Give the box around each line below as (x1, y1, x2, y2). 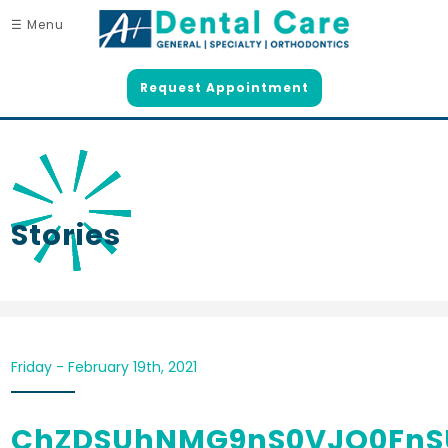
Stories (11, 214, 122, 255)
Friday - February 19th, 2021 (11, 356, 198, 377)
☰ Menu (11, 16, 65, 33)
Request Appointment (139, 78, 309, 96)
